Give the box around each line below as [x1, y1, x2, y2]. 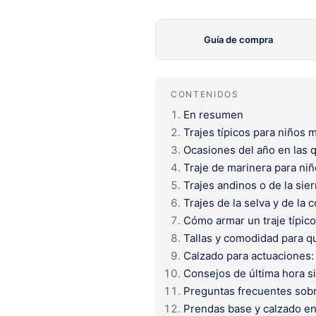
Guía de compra [203, 33, 273, 45]
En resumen [183, 107, 243, 121]
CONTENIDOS [171, 88, 239, 99]
